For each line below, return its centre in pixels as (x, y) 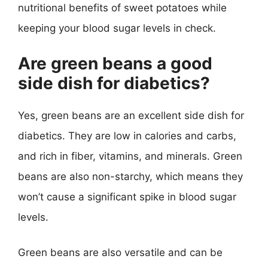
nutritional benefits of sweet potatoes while (122, 8)
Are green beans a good (115, 63)
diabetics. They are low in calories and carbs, (127, 135)
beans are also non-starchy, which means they (130, 176)
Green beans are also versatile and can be (120, 252)
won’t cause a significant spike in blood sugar (127, 197)
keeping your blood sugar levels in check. (117, 28)
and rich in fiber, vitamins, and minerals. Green (130, 156)
